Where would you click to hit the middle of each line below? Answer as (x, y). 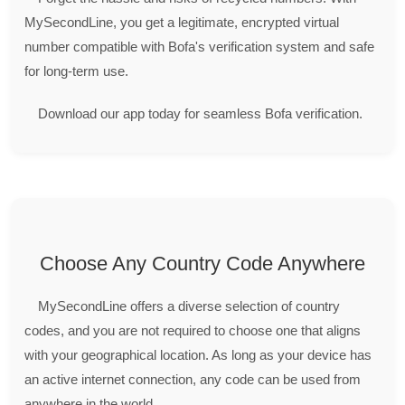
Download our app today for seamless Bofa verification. (200, 113)
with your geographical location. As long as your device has (198, 354)
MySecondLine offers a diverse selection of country (189, 306)
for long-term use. (76, 71)
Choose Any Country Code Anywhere (202, 263)
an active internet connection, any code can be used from (193, 379)
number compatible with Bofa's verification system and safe (199, 46)
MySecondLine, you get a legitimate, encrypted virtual (182, 22)
